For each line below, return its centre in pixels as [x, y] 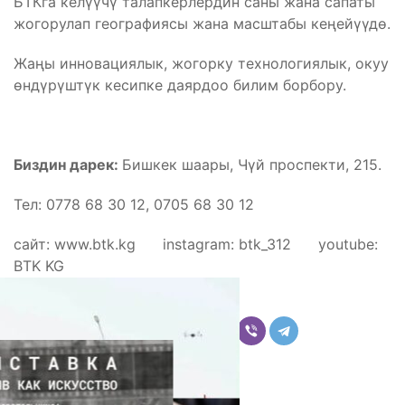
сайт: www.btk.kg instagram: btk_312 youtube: [196, 244]
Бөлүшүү [202, 305]
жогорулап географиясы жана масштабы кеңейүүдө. [202, 23]
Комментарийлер [135, 370]
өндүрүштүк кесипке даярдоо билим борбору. [180, 85]
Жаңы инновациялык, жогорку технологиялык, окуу [201, 63]
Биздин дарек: [68, 164]
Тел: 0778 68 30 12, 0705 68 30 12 [134, 204]
